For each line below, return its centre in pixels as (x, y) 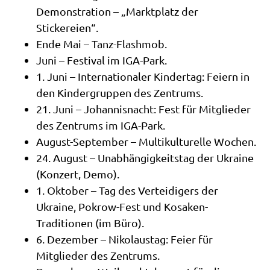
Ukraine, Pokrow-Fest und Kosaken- (122, 206)
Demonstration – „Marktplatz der (117, 11)
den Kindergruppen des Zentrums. (120, 92)
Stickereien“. (67, 27)
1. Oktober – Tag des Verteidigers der (127, 190)
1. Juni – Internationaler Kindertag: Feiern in (143, 76)
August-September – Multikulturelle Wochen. (146, 141)
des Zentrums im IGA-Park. (101, 125)
